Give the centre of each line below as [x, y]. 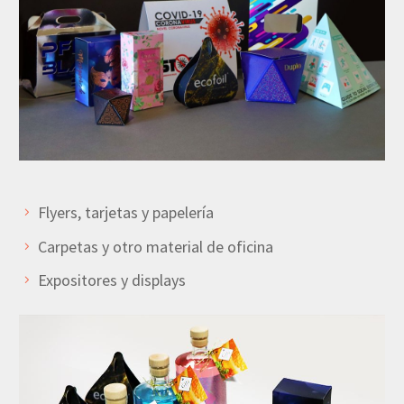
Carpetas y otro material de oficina [156, 246]
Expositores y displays [112, 280]
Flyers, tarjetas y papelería [126, 213]
